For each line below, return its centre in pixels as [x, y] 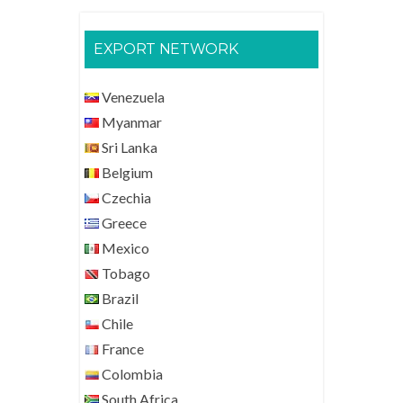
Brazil [119, 298]
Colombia [131, 374]
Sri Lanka [128, 147]
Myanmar [130, 122]
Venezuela [132, 97]
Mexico [124, 248]
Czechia [125, 197]
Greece [123, 223]
